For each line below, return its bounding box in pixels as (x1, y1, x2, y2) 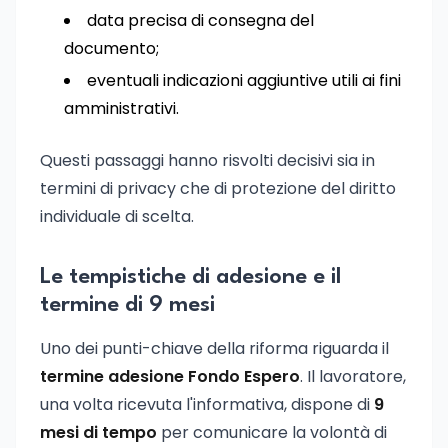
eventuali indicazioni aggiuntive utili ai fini (87, 69, 401, 92)
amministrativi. (64, 97, 179, 120)
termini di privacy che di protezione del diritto (40, 177, 396, 200)
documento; (64, 37, 159, 60)
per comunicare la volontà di (157, 421, 387, 444)
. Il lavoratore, (300, 365, 406, 388)
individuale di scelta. (40, 205, 194, 228)
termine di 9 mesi (40, 294, 215, 316)
